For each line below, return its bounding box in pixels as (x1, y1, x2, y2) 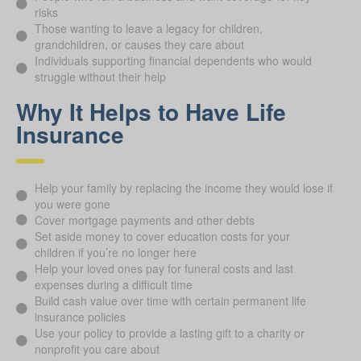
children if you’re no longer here (34, 243, 197, 260)
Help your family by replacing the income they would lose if (34, 179, 333, 196)
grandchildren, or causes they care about (34, 35, 244, 52)
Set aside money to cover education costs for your (34, 227, 290, 244)
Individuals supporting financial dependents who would (34, 52, 312, 68)
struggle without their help (34, 68, 166, 85)
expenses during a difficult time (34, 276, 193, 293)
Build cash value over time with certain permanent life (34, 292, 306, 309)
